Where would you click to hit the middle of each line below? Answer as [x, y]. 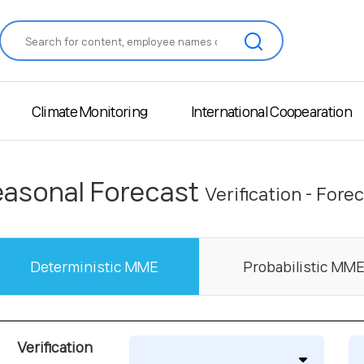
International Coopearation [271, 111]
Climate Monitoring [89, 111]
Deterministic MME [94, 266]
